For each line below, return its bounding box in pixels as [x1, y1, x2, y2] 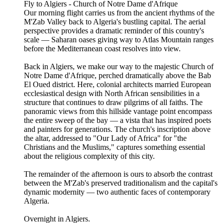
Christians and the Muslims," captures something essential [24, 142, 205, 151]
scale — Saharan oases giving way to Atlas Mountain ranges [24, 35, 214, 44]
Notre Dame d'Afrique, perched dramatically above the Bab [24, 71, 211, 80]
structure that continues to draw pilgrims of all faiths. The [24, 98, 203, 107]
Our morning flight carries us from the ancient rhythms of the [24, 8, 215, 17]
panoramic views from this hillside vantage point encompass [24, 107, 212, 115]
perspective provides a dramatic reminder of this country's [24, 26, 204, 35]
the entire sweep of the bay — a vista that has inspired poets [24, 115, 211, 124]
